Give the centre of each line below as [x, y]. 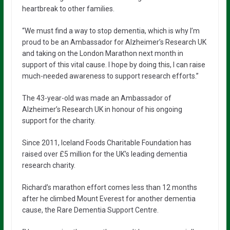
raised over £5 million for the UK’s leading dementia [104, 154]
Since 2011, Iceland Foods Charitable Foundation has [107, 142]
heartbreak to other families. [68, 8]
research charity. [49, 165]
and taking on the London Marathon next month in [102, 53]
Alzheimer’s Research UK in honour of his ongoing [102, 109]
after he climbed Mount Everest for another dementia [109, 198]
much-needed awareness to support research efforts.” [110, 76]
